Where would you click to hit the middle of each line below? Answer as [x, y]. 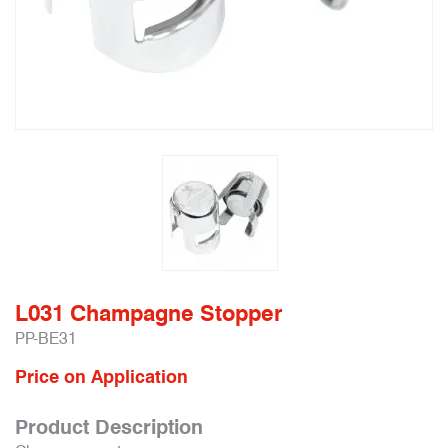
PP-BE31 [46, 338]
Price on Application [101, 376]
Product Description [109, 427]
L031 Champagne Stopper [148, 313]
